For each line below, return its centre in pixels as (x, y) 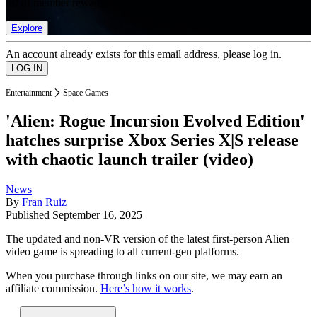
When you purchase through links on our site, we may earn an (144, 276)
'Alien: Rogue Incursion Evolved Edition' (155, 121)
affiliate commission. (53, 289)
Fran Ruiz (44, 202)
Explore (27, 28)
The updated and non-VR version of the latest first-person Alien (148, 239)
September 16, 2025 (97, 215)
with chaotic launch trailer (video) (129, 160)
